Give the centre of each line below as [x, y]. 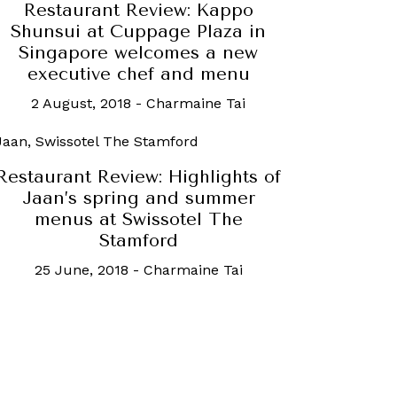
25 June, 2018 [81, 269]
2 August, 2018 [81, 104]
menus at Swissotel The [138, 219]
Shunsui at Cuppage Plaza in [138, 32]
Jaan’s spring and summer [138, 198]
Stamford [138, 240]
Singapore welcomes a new [138, 53]
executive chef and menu [138, 74]
